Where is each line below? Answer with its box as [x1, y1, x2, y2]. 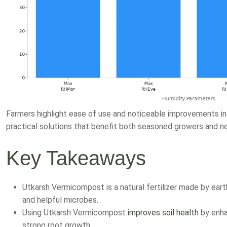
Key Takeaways [6, 134, 146, 157]
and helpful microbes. [22, 182, 98, 192]
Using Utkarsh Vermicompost [22, 195, 128, 205]
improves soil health [128, 195, 199, 205]
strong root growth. [22, 207, 92, 217]
